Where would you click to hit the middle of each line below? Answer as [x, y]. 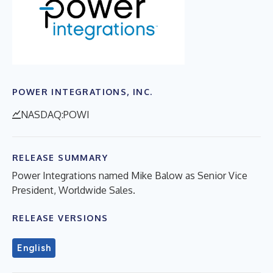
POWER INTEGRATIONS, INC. [83, 91]
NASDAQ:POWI [55, 114]
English [34, 248]
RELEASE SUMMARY [60, 157]
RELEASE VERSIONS [60, 218]
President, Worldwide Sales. [74, 190]
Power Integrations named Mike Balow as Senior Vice [130, 175]
